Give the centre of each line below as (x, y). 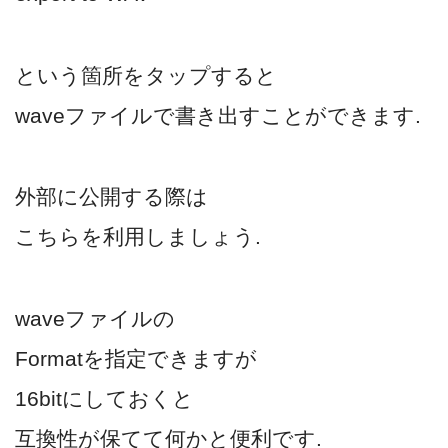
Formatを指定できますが (136, 358)
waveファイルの (95, 318)
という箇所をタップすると (146, 75)
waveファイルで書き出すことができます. (218, 115)
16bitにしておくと (104, 398)
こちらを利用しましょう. (138, 237)
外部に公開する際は (111, 197)
